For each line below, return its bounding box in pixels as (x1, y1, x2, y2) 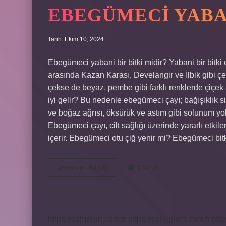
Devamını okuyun (59, 164, 106, 171)
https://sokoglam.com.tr (128, 215, 210, 223)
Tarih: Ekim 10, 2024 (48, 36, 104, 43)
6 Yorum (137, 164, 160, 171)
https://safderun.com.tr (48, 215, 126, 223)
